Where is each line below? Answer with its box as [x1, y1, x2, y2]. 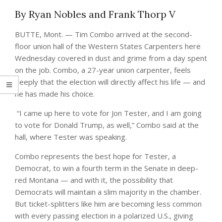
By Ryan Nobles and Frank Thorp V [15, 8, 175, 21]
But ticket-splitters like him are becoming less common [15, 199, 202, 209]
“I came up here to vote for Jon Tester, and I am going [15, 108, 202, 118]
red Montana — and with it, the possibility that [15, 175, 173, 185]
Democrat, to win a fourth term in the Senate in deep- [15, 163, 198, 173]
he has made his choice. [15, 89, 97, 99]
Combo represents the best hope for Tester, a [15, 151, 176, 162]
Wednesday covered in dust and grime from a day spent [15, 53, 207, 63]
